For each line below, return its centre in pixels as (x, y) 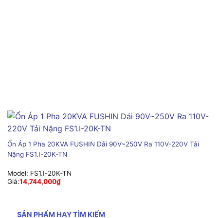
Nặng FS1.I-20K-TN (37, 154)
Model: (18, 173)
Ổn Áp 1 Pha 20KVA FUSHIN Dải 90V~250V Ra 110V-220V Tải (103, 144)
